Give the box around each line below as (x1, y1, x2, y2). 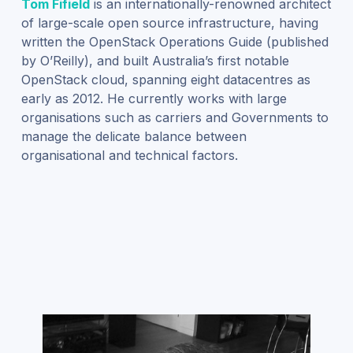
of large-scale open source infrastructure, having (20, 15, 318, 32)
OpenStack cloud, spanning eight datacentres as (20, 72, 310, 88)
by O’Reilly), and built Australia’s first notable (20, 53, 289, 69)
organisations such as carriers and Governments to (20, 110, 329, 126)
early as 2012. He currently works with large (20, 91, 287, 107)
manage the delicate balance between (20, 128, 247, 145)
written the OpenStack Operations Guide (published (20, 34, 329, 50)
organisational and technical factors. (20, 147, 238, 164)
